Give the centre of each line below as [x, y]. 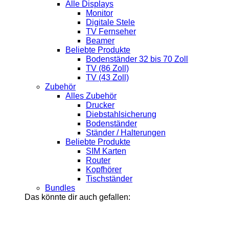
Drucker [100, 105]
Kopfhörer [104, 170]
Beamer [100, 41]
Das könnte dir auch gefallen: [77, 197]
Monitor [99, 13]
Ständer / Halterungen [126, 133]
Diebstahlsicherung [121, 114]
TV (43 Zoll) [107, 78]
